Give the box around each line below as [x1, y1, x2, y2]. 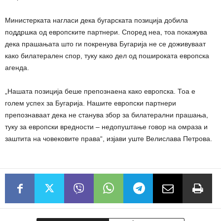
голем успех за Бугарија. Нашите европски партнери [5, 99, 176, 108]
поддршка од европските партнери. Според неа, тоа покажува [5, 28, 207, 37]
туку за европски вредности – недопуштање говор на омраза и [5, 123, 208, 131]
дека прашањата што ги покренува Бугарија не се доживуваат [5, 40, 206, 48]
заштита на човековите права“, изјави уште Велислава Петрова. [5, 135, 212, 143]
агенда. [5, 64, 29, 72]
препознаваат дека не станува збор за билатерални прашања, [5, 111, 208, 119]
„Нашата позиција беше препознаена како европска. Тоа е [5, 87, 195, 96]
